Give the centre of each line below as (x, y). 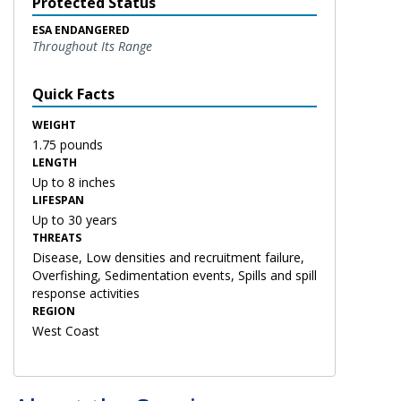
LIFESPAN (58, 200)
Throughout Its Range (92, 46)
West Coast (66, 330)
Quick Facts (73, 94)
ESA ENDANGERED (81, 30)
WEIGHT (54, 124)
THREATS (57, 237)
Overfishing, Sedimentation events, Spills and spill (175, 275)
